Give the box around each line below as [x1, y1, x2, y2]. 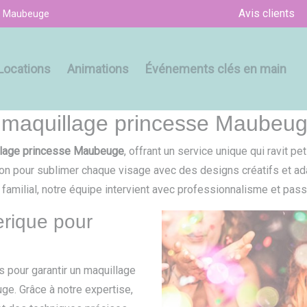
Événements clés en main [145, 61, 286, 76]
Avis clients [238, 7, 295, 20]
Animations [67, 61, 129, 76]
